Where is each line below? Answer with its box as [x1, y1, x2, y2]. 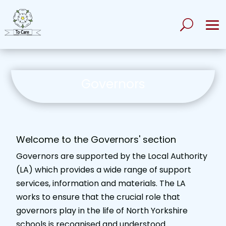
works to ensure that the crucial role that [16, 191, 181, 203]
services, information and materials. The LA [16, 178, 186, 190]
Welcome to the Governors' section [16, 133, 177, 146]
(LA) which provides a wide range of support [16, 164, 192, 176]
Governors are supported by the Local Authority [16, 150, 208, 162]
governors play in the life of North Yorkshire [16, 205, 188, 217]
